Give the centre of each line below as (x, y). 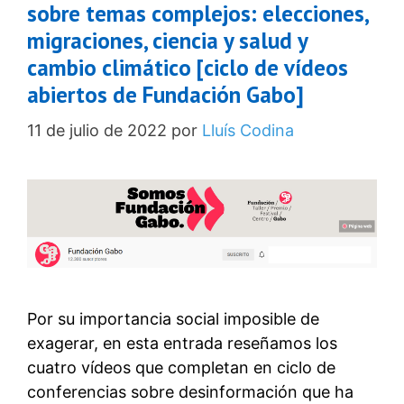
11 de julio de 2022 (97, 130)
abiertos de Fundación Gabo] (165, 94)
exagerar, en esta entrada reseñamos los (182, 343)
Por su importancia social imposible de (173, 318)
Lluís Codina (248, 130)
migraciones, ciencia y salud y (167, 40)
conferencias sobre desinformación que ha (190, 391)
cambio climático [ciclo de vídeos (188, 67)
